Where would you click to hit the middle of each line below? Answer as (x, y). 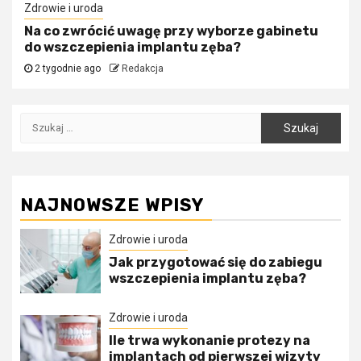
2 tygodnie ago (68, 68)
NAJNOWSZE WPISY (112, 205)
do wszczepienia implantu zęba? (133, 47)
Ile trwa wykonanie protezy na (209, 340)
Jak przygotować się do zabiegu (215, 262)
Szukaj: (39, 120)
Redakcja (143, 68)
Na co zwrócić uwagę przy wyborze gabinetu (171, 31)
